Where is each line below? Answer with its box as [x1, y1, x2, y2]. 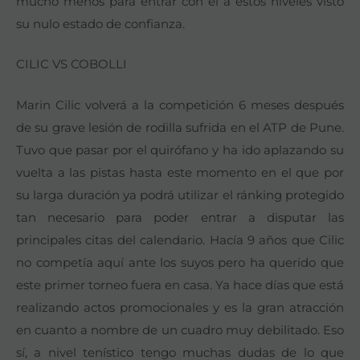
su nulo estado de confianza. [16, 15, 185, 31]
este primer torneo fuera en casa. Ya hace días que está [16, 276, 344, 292]
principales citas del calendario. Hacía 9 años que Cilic [16, 231, 344, 247]
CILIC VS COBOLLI [16, 56, 127, 72]
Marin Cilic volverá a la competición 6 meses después [16, 96, 344, 112]
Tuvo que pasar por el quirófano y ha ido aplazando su [16, 141, 344, 157]
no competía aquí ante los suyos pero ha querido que [16, 254, 344, 270]
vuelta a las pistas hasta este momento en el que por [16, 164, 344, 180]
